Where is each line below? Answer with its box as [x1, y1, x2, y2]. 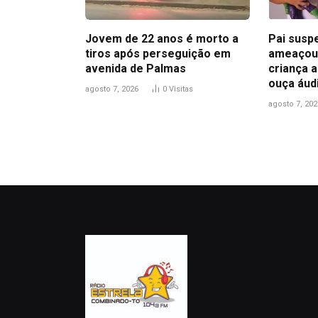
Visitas [169, 84, 193, 94]
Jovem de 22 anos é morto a [85, 32, 238, 46]
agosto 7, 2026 [85, 84, 138, 94]
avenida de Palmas [85, 62, 186, 76]
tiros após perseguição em [85, 47, 231, 61]
